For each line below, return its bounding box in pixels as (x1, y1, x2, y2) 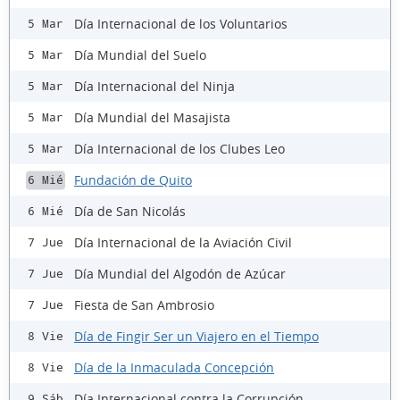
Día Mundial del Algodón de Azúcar (74, 264, 286, 282)
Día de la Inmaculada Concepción (74, 358, 274, 376)
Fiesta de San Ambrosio (74, 296, 214, 313)
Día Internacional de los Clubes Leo (74, 139, 285, 157)
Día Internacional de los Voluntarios (74, 14, 287, 32)
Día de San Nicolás (74, 202, 186, 220)
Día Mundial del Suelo (74, 46, 206, 63)
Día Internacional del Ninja (74, 77, 235, 95)
